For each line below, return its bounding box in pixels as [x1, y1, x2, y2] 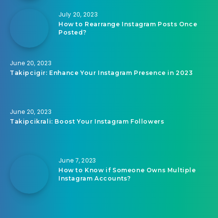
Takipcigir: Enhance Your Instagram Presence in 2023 [10, 69, 193, 76]
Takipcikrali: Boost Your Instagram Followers [10, 117, 164, 125]
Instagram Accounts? [58, 174, 131, 182]
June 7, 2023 [58, 156, 96, 164]
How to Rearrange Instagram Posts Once [58, 20, 198, 28]
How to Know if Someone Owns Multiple [58, 166, 196, 174]
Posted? [58, 28, 87, 36]
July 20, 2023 [58, 10, 98, 18]
